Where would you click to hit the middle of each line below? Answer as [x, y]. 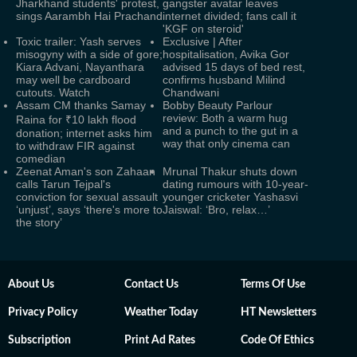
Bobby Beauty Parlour [218, 105]
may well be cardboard [73, 80]
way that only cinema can [226, 143]
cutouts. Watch [53, 92]
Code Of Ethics [277, 340]
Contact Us [151, 284]
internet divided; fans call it [229, 16]
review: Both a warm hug [225, 118]
